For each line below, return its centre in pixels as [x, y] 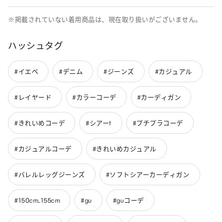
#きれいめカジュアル [124, 149]
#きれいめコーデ [40, 123]
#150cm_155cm [37, 200]
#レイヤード [33, 97]
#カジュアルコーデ [43, 149]
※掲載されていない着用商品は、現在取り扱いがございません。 [105, 20]
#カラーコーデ [94, 97]
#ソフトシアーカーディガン [147, 174]
